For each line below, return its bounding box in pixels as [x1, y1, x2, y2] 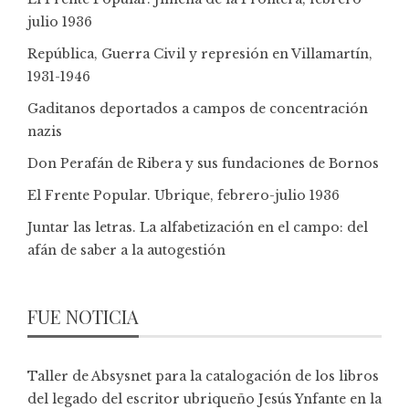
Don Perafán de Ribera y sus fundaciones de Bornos [27, 154, 379, 172]
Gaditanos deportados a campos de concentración [27, 100, 368, 117]
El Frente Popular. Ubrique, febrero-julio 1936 [27, 186, 340, 204]
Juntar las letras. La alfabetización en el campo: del [27, 218, 368, 236]
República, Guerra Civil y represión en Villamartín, [27, 45, 372, 62]
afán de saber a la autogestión [27, 241, 225, 258]
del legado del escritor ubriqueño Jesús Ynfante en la [27, 390, 382, 407]
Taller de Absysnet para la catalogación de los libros [27, 367, 379, 384]
